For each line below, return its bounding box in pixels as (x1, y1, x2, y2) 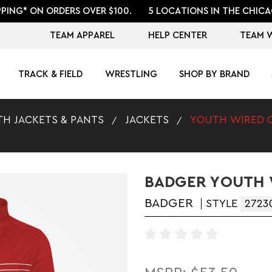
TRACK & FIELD (18, 69, 83, 79)
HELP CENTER (148, 30, 207, 40)
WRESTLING (104, 69, 157, 79)
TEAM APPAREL (50, 30, 115, 40)
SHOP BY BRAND (178, 69, 250, 79)
